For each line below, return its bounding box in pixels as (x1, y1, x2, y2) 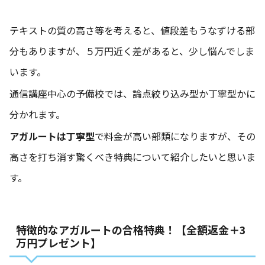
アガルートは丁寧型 (9, 129, 95, 144)
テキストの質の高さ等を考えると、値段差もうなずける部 (9, 23, 255, 38)
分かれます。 (9, 107, 65, 122)
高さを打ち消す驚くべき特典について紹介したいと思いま (9, 150, 256, 164)
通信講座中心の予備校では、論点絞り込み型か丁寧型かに (9, 86, 256, 101)
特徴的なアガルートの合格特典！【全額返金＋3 (15, 222, 246, 238)
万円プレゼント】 (15, 235, 101, 251)
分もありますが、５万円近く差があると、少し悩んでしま (9, 44, 254, 59)
